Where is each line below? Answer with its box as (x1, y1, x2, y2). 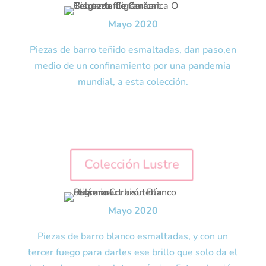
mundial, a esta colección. (77, 75, 188, 88)
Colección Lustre (84, 156, 179, 173)
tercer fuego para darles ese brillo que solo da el (28, 246, 238, 259)
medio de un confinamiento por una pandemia (34, 59, 232, 72)
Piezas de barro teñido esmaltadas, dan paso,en (29, 43, 236, 56)
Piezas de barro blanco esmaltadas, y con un (37, 230, 229, 243)
